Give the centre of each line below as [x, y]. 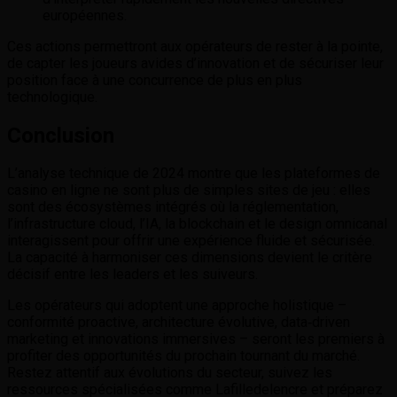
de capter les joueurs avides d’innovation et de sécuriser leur [195, 63]
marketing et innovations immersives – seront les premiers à [196, 339]
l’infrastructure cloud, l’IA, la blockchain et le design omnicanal [197, 224]
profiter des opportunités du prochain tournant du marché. [183, 356]
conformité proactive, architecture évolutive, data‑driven [179, 323]
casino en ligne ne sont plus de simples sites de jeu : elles [189, 191]
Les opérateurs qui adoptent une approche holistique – [177, 306]
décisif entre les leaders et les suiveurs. [132, 275]
